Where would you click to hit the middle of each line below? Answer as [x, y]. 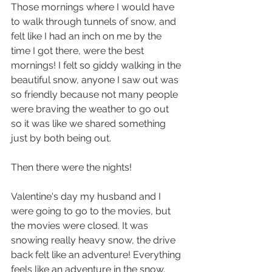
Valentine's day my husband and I [87, 196]
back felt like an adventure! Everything [97, 255]
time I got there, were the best [79, 51]
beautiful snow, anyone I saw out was [96, 80]
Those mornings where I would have [94, 7]
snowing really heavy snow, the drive [94, 240]
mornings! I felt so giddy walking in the [97, 65]
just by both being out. [61, 138]
